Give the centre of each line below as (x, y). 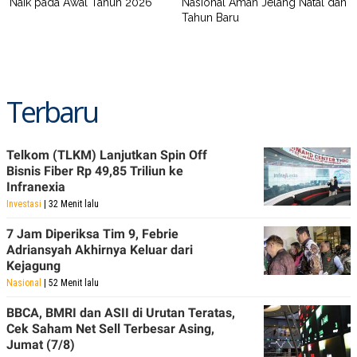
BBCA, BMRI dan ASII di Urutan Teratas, (121, 312)
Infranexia (36, 186)
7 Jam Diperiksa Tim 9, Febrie (92, 233)
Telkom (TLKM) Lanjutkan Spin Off (107, 155)
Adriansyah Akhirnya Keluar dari (100, 249)
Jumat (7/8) (41, 344)
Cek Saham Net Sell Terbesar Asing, (110, 328)
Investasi (24, 204)
